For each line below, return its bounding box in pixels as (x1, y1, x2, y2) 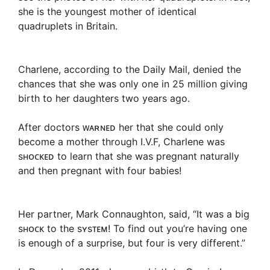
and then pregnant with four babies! (18, 165, 181, 177)
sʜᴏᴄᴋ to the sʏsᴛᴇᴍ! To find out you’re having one (18, 222, 247, 235)
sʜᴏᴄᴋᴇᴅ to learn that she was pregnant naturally (18, 150, 239, 163)
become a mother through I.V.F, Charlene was (18, 136, 225, 148)
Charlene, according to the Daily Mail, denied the (18, 63, 241, 76)
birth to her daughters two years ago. (18, 92, 190, 105)
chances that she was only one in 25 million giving (18, 78, 248, 90)
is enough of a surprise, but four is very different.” (18, 237, 245, 250)
